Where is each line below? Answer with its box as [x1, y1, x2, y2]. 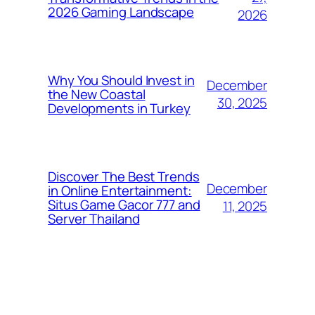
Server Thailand [48, 209, 140, 228]
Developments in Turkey [48, 98, 191, 117]
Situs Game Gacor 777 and [48, 195, 200, 214]
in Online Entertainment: [48, 181, 192, 200]
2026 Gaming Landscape [48, 2, 194, 21]
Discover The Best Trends [48, 167, 200, 186]
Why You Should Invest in [48, 70, 195, 89]
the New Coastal [48, 84, 146, 103]
